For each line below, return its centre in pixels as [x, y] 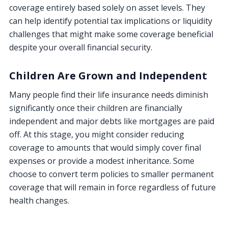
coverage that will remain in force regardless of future [112, 187]
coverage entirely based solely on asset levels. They [107, 7]
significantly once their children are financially [96, 108]
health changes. [39, 200]
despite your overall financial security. [81, 47]
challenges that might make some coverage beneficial [111, 34]
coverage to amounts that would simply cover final [105, 147]
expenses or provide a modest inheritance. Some [102, 161]
